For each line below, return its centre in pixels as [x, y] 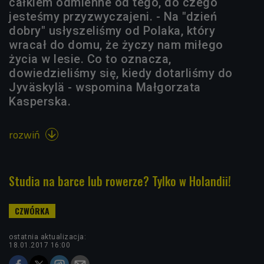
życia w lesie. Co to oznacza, [90, 59]
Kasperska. [40, 101]
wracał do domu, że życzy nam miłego [116, 44]
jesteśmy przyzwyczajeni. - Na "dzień [113, 16]
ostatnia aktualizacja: [47, 237]
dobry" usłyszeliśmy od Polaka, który [112, 30]
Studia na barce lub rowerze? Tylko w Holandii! [120, 181]
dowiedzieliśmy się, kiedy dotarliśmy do [121, 73]
